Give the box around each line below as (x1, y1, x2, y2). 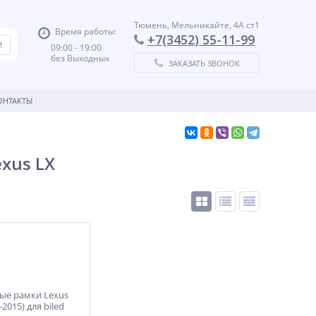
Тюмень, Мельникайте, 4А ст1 (134, 19, 260, 31)
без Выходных (38, 52, 111, 64)
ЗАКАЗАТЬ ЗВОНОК (168, 58, 240, 68)
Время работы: (55, 25, 116, 37)
